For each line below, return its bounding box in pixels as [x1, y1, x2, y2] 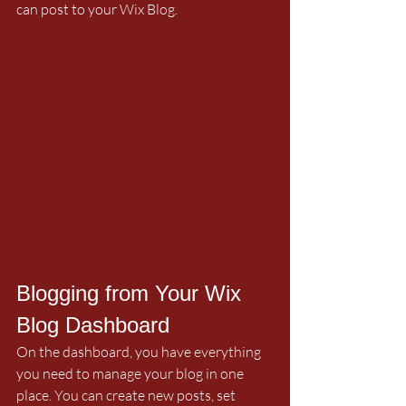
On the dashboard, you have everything [16, 342, 264, 361]
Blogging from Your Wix [16, 280, 247, 305]
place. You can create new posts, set [16, 385, 238, 404]
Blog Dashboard [16, 312, 169, 337]
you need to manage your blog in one [16, 363, 246, 382]
